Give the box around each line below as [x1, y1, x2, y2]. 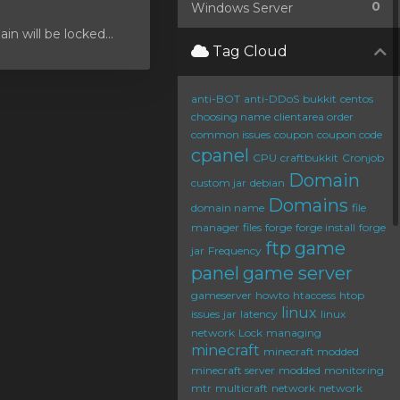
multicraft [215, 381, 268, 395]
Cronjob [342, 151, 384, 164]
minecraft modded [263, 345, 359, 358]
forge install [296, 221, 355, 234]
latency [240, 307, 278, 321]
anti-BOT [191, 92, 240, 105]
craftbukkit [280, 151, 338, 164]
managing [266, 326, 321, 339]
